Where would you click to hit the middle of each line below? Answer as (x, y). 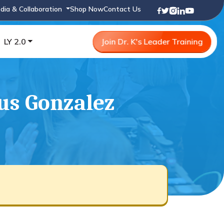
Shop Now (87, 9)
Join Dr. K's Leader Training (152, 41)
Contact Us (122, 9)
